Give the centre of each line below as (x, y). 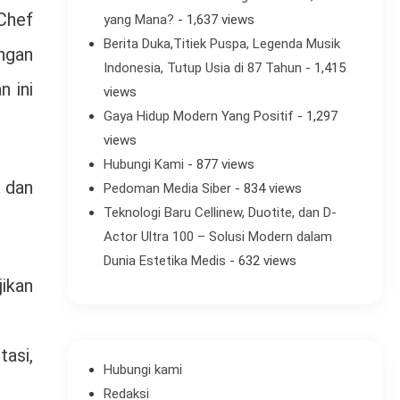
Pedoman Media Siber (167, 189)
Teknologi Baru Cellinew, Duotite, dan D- (220, 213)
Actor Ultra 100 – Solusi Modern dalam (217, 237)
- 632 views (261, 261)
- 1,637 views (214, 20)
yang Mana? (138, 20)
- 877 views (219, 165)
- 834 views (266, 189)
